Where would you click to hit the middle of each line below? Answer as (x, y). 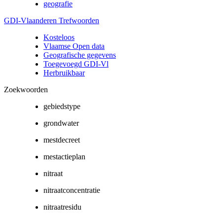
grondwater (61, 123)
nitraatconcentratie (72, 190)
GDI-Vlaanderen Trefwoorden (52, 20)
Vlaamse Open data (74, 46)
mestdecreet (62, 140)
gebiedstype (62, 106)
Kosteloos (59, 37)
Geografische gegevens (80, 55)
